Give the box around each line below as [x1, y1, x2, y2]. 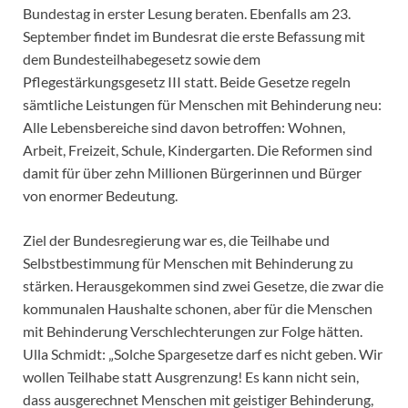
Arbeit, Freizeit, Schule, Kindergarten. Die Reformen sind [23, 141, 372, 159]
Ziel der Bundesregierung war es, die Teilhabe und [23, 231, 330, 250]
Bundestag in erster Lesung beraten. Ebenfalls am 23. [23, 5, 351, 23]
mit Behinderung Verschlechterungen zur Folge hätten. [23, 322, 362, 341]
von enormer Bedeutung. [23, 187, 178, 205]
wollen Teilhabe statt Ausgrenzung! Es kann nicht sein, [23, 368, 359, 386]
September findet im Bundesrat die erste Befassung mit [23, 27, 365, 46]
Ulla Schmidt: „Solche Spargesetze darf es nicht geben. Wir [23, 345, 382, 363]
